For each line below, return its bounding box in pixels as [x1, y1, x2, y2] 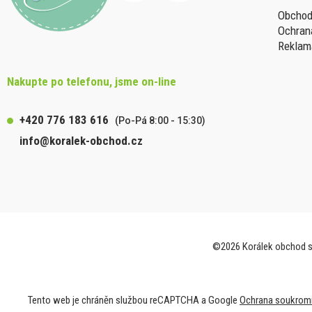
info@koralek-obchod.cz [19, 134, 143, 148]
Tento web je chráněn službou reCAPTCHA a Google [28, 294, 240, 306]
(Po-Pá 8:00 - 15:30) [115, 115, 205, 126]
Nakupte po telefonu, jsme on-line [7, 75, 176, 88]
